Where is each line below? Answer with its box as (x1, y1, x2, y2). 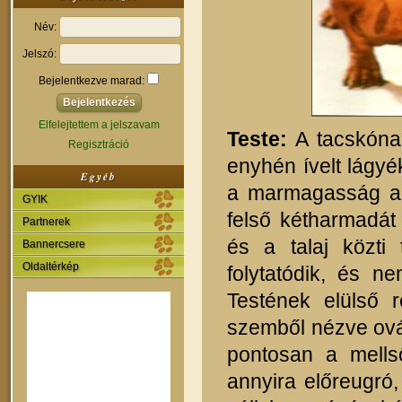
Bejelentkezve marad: (39, 74, 147, 87)
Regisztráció (68, 137, 129, 151)
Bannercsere (22, 237, 85, 250)
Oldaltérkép (22, 259, 79, 273)
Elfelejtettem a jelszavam (38, 118, 160, 131)
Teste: (227, 127, 287, 151)
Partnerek (22, 214, 70, 228)
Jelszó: (22, 48, 57, 60)
